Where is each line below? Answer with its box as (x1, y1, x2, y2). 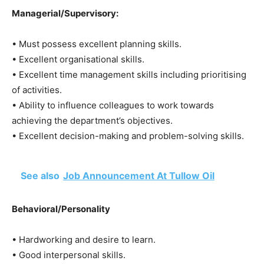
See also (21, 169, 60, 181)
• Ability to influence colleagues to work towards (12, 99, 214, 111)
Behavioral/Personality (12, 203, 110, 214)
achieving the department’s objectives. (12, 114, 173, 126)
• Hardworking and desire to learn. (12, 233, 156, 245)
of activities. (12, 84, 62, 95)
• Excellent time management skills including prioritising (12, 68, 246, 80)
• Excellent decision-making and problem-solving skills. (12, 130, 244, 141)
